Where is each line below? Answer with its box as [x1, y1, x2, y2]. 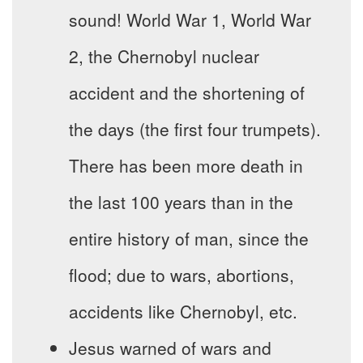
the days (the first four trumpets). [69, 117, 321, 142]
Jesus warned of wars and [69, 335, 271, 361]
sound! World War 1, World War [69, 7, 311, 32]
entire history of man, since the [69, 226, 309, 251]
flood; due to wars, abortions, [69, 263, 294, 288]
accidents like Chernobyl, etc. [69, 299, 297, 324]
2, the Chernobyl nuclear [69, 44, 259, 69]
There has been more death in [69, 153, 303, 178]
